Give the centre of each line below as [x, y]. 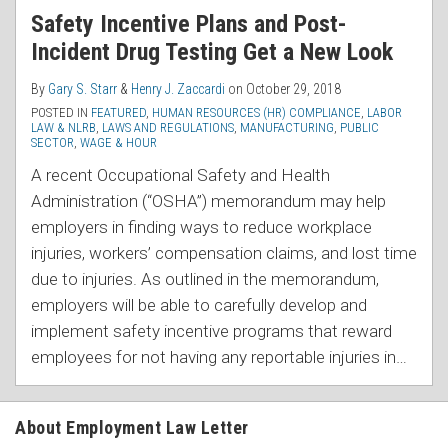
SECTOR [52, 142]
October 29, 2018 [293, 88]
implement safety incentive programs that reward [211, 330]
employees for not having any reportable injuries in [213, 356]
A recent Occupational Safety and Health [180, 174]
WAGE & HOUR [118, 142]
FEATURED [118, 112]
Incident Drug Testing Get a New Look [212, 51]
